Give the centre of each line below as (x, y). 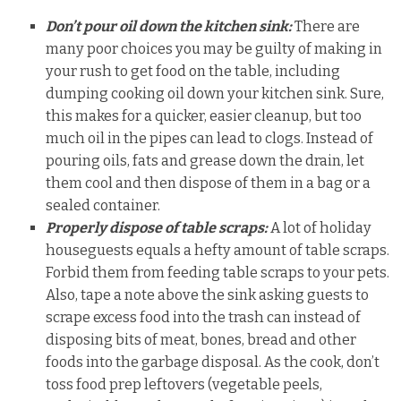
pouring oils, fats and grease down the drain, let (205, 161)
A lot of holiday (320, 228)
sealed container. (103, 206)
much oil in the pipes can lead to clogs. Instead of (210, 139)
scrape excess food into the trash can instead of (204, 318)
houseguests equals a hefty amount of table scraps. (218, 251)
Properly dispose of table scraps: (157, 228)
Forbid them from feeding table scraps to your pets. (218, 273)
